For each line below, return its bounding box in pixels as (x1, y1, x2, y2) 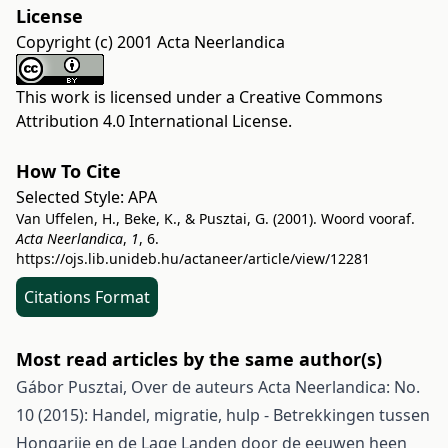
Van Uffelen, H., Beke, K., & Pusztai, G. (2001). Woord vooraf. (16, 209, 415, 228)
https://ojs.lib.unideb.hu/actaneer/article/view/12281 (16, 249, 370, 268)
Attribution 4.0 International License (16, 110, 288, 132)
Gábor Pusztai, (16, 376, 131, 398)
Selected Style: (16, 186, 128, 208)
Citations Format (24, 286, 150, 308)
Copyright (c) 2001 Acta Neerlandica (16, 31, 285, 53)
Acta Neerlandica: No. (258, 376, 420, 398)
